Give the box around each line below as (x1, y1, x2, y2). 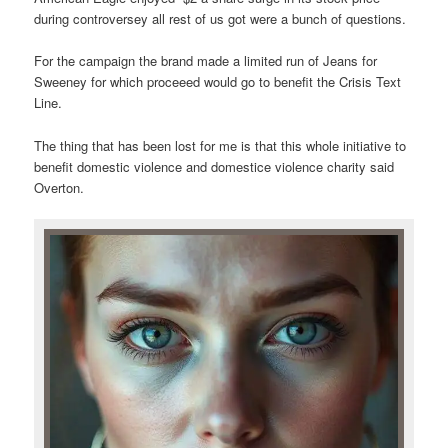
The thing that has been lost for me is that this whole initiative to (34, 135, 407, 155)
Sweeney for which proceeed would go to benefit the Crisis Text (34, 72, 402, 92)
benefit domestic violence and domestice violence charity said (34, 156, 395, 176)
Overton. (34, 177, 85, 197)
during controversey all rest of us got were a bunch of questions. (34, 9, 407, 29)
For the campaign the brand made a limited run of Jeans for (34, 51, 378, 71)
